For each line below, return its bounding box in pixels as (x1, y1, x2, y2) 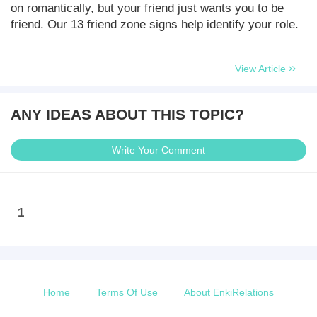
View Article (235, 63, 289, 74)
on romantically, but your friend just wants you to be (11, 1, 284, 15)
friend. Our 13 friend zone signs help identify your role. (11, 18, 299, 31)
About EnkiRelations (183, 287, 274, 298)
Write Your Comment (112, 144, 205, 156)
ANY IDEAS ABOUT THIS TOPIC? (11, 106, 244, 122)
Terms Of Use (96, 287, 158, 298)
